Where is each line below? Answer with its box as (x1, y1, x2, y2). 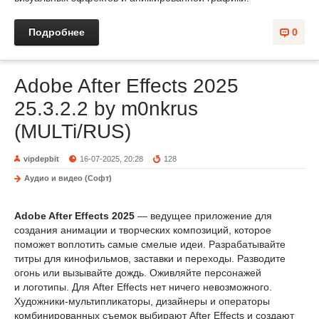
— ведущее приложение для (135, 210, 272, 221)
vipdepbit (23, 155, 59, 163)
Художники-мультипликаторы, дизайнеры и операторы (14, 296, 270, 307)
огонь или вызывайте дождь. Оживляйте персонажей (14, 267, 261, 278)
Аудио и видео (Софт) (24, 174, 112, 182)
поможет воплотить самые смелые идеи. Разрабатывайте (14, 239, 286, 250)
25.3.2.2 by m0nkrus (14, 98, 198, 120)
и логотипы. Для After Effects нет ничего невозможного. (14, 281, 272, 293)
